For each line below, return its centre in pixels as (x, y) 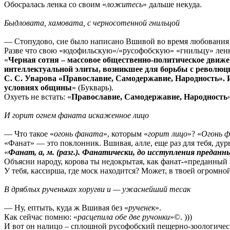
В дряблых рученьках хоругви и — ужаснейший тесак (97, 189)
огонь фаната (79, 133)
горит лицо (168, 133)
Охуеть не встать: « (38, 97)
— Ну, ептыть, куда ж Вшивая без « (66, 207)
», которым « (126, 133)
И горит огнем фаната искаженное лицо (76, 115)
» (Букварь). (93, 87)
